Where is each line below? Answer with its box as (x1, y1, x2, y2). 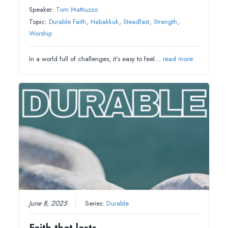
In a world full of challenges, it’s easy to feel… (29, 54, 163, 64)
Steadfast (123, 17, 150, 27)
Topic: (29, 17, 49, 27)
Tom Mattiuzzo (56, 5, 98, 15)
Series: (85, 198, 107, 208)
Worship (29, 28, 52, 39)
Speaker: (29, 5, 56, 15)
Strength (154, 17, 178, 27)
